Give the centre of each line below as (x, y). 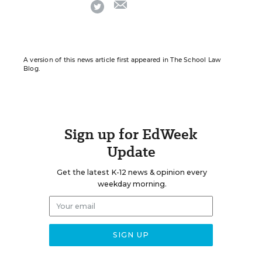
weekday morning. (132, 184)
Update (131, 152)
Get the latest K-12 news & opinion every (132, 172)
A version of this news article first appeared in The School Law (122, 60)
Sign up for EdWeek (131, 134)
